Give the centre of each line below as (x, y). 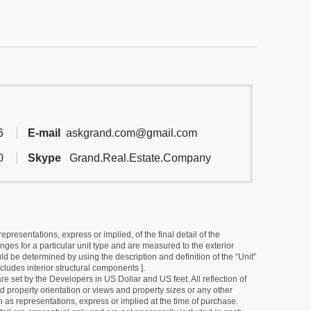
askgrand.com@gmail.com (132, 133)
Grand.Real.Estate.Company (139, 158)
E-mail (44, 133)
